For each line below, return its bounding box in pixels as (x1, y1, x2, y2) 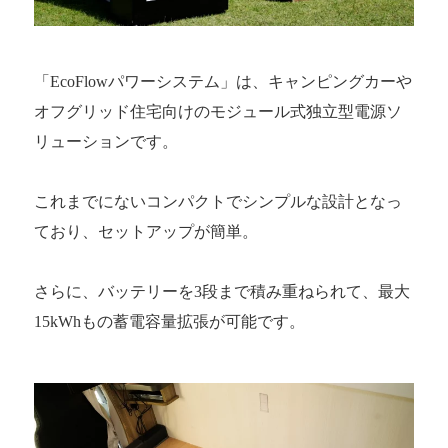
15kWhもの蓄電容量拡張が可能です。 (34, 313, 305, 331)
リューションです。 (34, 133, 178, 151)
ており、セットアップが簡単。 (34, 223, 258, 241)
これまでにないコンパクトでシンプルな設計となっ (34, 193, 402, 211)
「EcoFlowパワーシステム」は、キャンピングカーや (34, 73, 412, 91)
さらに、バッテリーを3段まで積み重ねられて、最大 (34, 283, 410, 301)
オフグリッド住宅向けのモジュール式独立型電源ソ (34, 103, 402, 121)
